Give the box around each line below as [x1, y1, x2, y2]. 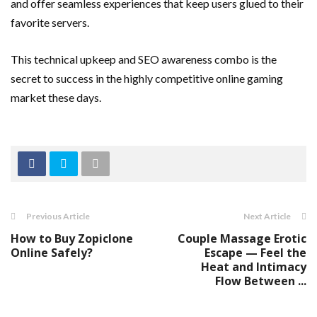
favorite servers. [11, 16, 89, 29]
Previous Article [26, 211, 90, 221]
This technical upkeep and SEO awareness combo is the [11, 52, 277, 66]
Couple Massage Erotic [178, 231, 306, 246]
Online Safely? [11, 245, 93, 260]
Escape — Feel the [204, 245, 306, 260]
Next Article [243, 211, 291, 221]
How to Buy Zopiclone [11, 231, 133, 246]
